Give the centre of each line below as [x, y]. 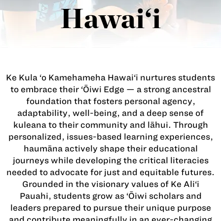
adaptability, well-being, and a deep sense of [110, 113]
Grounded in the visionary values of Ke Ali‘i [110, 184]
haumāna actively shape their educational [110, 148]
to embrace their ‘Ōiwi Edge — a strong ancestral [110, 89]
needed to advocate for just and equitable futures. [110, 172]
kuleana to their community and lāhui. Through [110, 125]
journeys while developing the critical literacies [110, 160]
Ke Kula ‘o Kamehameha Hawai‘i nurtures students [110, 77]
